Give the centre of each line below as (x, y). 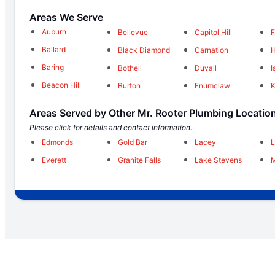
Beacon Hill (61, 85)
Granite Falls (140, 160)
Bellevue (133, 32)
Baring (53, 68)
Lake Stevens (218, 160)
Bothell (130, 68)
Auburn (54, 32)
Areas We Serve (66, 17)
